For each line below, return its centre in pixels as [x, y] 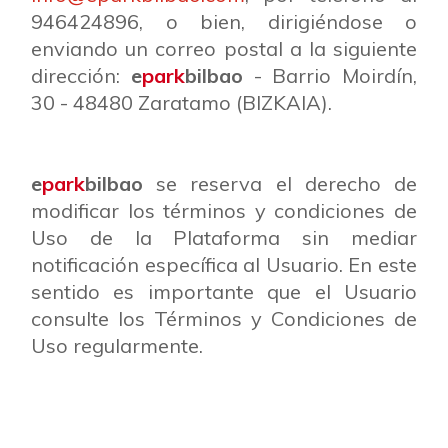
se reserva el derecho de [280, 183]
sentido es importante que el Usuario [224, 291]
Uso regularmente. [117, 345]
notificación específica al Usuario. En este [224, 264]
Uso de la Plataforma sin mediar [224, 237]
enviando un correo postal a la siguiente [224, 48]
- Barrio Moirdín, [329, 75]
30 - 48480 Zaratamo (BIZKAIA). [181, 102]
